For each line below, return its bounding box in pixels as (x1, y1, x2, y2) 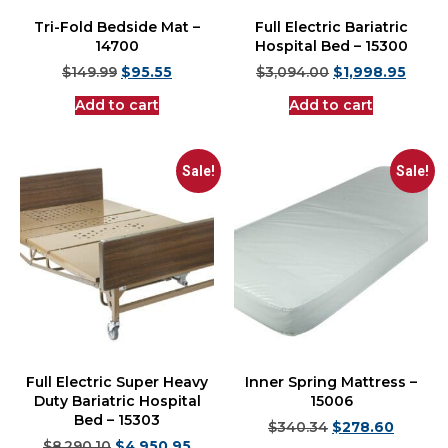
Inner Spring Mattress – (245, 377, 417, 396)
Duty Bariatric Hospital (33, 396, 201, 415)
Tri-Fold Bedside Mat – (34, 22, 200, 41)
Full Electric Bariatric (254, 22, 408, 41)
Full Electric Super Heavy (26, 377, 208, 396)
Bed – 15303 (74, 415, 160, 434)
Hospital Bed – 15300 (254, 41, 408, 60)
